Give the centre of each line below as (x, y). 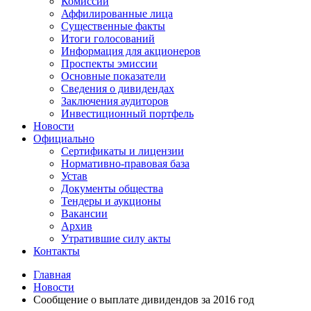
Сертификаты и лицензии (123, 151)
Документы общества (112, 188)
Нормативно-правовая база (125, 163)
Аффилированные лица (117, 14)
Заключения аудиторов (115, 101)
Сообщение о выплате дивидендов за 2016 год (144, 300)
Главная (52, 275)
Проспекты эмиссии (109, 64)
